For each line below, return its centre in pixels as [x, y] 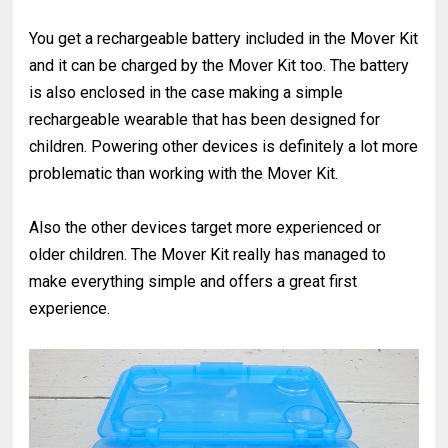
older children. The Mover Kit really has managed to [208, 254]
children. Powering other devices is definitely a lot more [224, 146]
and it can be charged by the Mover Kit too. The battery [219, 65]
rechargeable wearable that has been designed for [205, 119]
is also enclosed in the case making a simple [186, 92]
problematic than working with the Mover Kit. [186, 173]
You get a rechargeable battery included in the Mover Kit [224, 38]
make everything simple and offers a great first [193, 281]
